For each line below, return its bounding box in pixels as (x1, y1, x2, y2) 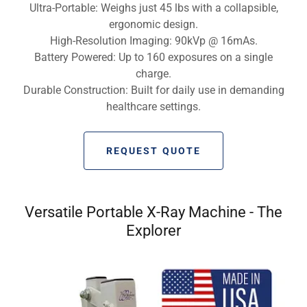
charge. (136, 67, 171, 81)
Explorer (126, 222, 181, 240)
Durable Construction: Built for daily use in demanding (23, 84, 284, 97)
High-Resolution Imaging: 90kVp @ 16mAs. (49, 34, 258, 48)
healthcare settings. (106, 100, 201, 114)
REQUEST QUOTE (106, 145, 201, 157)
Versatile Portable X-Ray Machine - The (25, 204, 282, 221)
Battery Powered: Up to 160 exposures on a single (34, 51, 273, 64)
